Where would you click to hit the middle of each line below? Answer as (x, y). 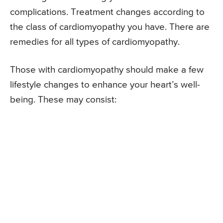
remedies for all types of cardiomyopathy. (95, 42)
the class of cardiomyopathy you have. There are (110, 27)
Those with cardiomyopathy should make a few (107, 70)
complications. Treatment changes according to (107, 12)
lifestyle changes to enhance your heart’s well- (105, 85)
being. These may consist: (63, 100)
